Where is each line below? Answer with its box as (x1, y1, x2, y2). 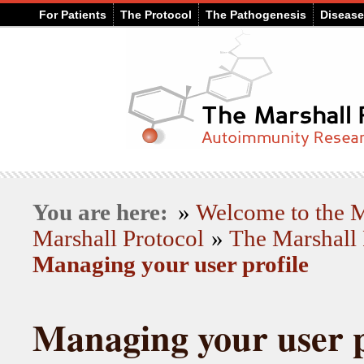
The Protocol (120, 8, 192, 21)
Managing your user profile (32, 252, 309, 277)
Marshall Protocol (32, 226, 204, 251)
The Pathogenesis (206, 8, 306, 21)
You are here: (32, 200, 174, 225)
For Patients (39, 8, 106, 21)
